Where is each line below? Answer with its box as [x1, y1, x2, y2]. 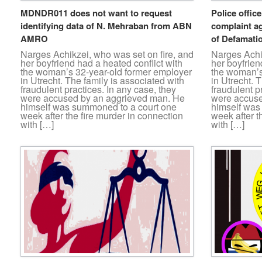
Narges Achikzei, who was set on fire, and [20, 47, 194, 61]
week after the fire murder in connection [20, 109, 183, 123]
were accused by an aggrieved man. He [20, 91, 185, 105]
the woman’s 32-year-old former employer [20, 65, 192, 79]
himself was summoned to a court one [20, 100, 177, 114]
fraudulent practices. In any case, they [20, 82, 176, 96]
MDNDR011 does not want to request [20, 6, 172, 20]
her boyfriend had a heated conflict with [20, 56, 182, 70]
